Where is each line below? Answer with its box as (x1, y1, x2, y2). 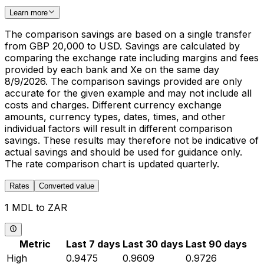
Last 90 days (186, 237, 247, 250)
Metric (19, 237, 51, 250)
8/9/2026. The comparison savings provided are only (5, 75, 242, 88)
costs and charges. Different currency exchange (5, 99, 222, 111)
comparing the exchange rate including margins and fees (5, 52, 259, 64)
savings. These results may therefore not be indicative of (5, 134, 259, 147)
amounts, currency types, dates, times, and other (5, 111, 226, 123)
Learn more (9, 8, 48, 18)
